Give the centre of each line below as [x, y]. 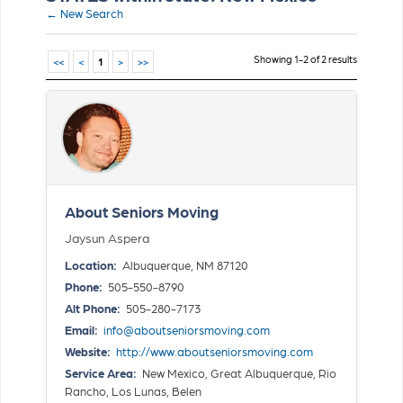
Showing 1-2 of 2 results [305, 58]
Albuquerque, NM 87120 [184, 264]
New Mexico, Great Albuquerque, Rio [238, 372]
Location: [91, 264]
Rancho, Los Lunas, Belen [133, 390]
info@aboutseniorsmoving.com [187, 329]
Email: [81, 329]
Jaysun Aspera [107, 237]
